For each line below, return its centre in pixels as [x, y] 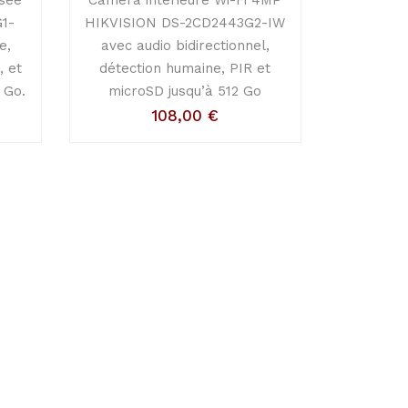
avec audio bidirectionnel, [185, 45]
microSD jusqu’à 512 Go [185, 91]
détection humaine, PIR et [185, 68]
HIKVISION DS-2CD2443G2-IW [185, 22]
